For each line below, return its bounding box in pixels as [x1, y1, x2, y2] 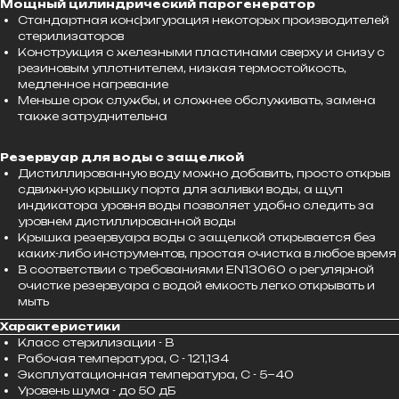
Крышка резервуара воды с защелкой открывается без [18, 230, 376, 244]
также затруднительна [18, 109, 167, 123]
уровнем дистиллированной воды [18, 214, 236, 228]
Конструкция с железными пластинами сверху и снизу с [18, 45, 385, 59]
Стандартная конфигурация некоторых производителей [18, 12, 389, 27]
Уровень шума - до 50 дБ [18, 383, 175, 397]
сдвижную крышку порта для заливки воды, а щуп [18, 182, 343, 196]
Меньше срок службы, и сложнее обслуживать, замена [18, 93, 376, 107]
